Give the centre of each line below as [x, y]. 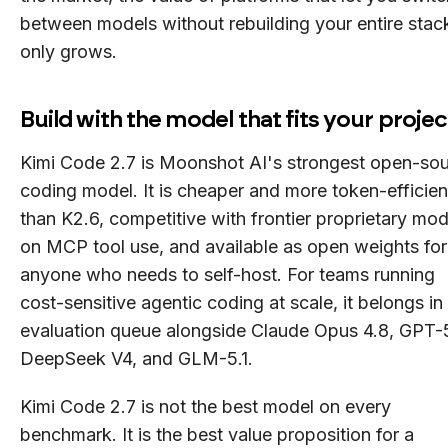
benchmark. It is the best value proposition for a [217, 434]
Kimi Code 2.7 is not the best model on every [205, 406]
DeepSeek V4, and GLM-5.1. [136, 358]
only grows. [68, 51]
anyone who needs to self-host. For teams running [227, 274]
